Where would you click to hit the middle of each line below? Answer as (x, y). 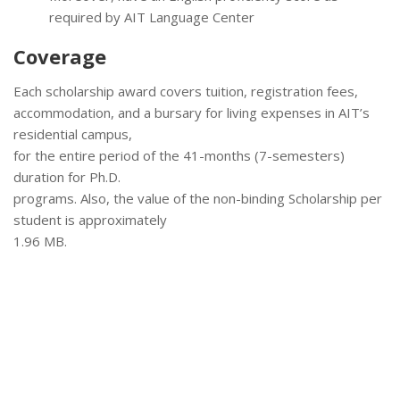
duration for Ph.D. (67, 177)
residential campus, (73, 134)
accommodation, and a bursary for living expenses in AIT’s (192, 113)
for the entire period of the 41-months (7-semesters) (179, 156)
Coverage (60, 57)
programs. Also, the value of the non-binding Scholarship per (198, 199)
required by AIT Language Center (152, 17)
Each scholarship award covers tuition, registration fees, (186, 92)
